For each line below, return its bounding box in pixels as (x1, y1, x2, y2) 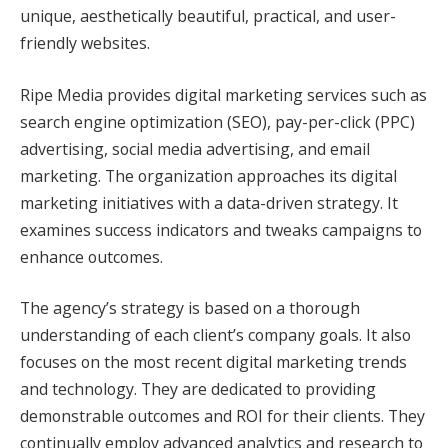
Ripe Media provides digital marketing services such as (20, 83, 427, 106)
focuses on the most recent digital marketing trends (20, 351, 407, 374)
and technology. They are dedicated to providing (20, 378, 376, 401)
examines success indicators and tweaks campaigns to (20, 218, 422, 241)
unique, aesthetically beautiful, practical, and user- (20, 5, 396, 28)
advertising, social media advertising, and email (20, 137, 370, 160)
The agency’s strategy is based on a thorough (20, 297, 360, 320)
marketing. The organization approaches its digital (20, 164, 397, 187)
